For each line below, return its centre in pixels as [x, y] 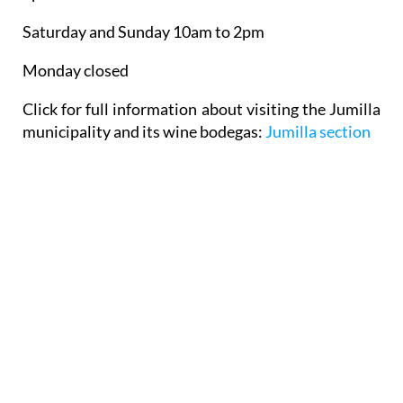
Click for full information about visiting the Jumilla [201, 109]
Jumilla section [318, 132]
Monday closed [76, 71]
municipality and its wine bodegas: [143, 132]
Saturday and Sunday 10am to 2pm [143, 32]
